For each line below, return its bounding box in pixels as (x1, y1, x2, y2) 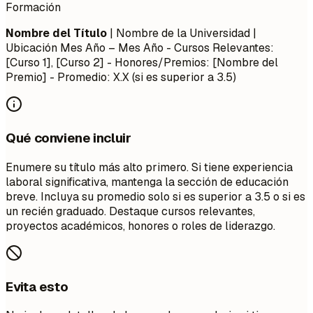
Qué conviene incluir (6, 129, 131, 147)
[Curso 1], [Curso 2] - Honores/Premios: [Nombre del (6, 55, 278, 71)
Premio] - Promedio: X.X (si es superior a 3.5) (6, 70, 236, 85)
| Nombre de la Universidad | (107, 26, 256, 41)
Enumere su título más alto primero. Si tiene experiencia (6, 159, 293, 175)
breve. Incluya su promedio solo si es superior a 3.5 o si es (6, 189, 305, 204)
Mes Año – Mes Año (60, 41, 163, 56)
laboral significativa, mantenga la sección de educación (6, 174, 289, 189)
